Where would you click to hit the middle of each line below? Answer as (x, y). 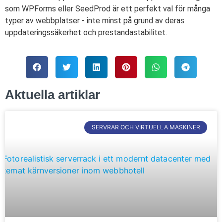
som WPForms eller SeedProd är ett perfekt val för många (108, 9)
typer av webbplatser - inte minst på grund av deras (95, 21)
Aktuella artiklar (53, 94)
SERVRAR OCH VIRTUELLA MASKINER (146, 127)
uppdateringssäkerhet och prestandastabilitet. (86, 33)
